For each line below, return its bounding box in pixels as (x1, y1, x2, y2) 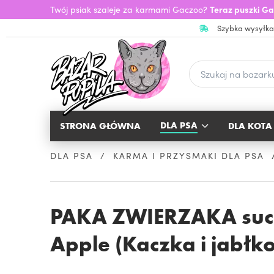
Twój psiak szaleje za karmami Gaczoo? (50, 3, 210, 15)
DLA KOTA (228, 120, 272, 132)
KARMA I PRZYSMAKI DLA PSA (113, 149, 264, 161)
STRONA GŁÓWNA (60, 120, 141, 132)
